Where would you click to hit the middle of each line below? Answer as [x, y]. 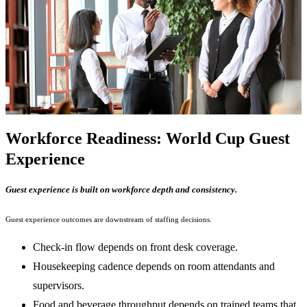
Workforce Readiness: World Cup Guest [148, 138]
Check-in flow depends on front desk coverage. [135, 247]
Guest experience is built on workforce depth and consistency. [121, 189]
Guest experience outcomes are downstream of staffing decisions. [109, 219]
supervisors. [59, 285]
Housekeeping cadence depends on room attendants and [154, 266]
